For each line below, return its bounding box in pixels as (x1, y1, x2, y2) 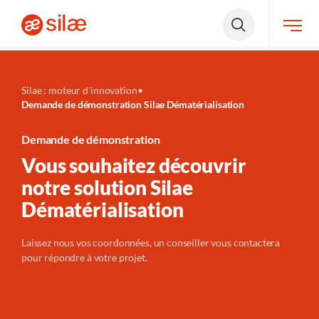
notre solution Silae (21, 175, 194, 200)
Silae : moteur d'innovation (21, 84, 137, 97)
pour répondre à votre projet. (21, 251, 147, 264)
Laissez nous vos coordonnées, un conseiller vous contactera (21, 236, 281, 249)
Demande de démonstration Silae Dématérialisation (21, 98, 245, 111)
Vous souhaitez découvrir (21, 153, 246, 178)
